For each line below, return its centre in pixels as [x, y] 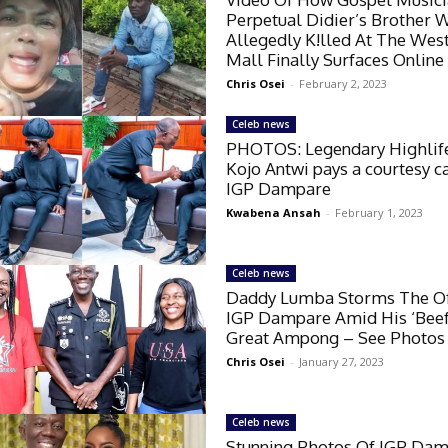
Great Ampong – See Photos [336, 337]
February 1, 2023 [379, 212]
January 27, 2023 [342, 361]
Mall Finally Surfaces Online [335, 59]
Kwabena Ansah [274, 212]
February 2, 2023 [343, 83]
